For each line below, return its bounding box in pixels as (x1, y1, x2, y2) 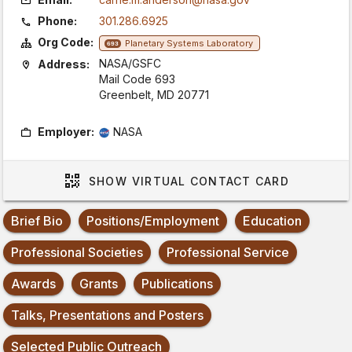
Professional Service (167, 244, 289, 260)
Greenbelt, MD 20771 (99, 88, 209, 101)
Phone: (38, 14, 77, 27)
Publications (141, 276, 213, 291)
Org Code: (38, 35, 93, 49)
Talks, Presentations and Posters (11, 307, 203, 323)
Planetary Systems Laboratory (125, 38, 253, 49)
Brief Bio (11, 213, 63, 229)
